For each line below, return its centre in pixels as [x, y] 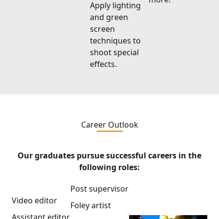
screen [102, 29]
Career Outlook [109, 124]
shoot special [114, 52]
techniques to [115, 40]
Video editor [34, 200]
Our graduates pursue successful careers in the [109, 155]
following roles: [109, 167]
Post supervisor [99, 188]
